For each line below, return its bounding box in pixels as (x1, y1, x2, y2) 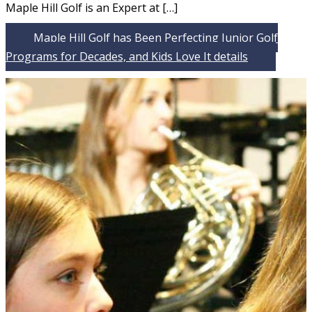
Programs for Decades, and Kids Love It (6, 49, 211, 65)
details (211, 49, 248, 65)
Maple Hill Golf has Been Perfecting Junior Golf (33, 30, 278, 46)
